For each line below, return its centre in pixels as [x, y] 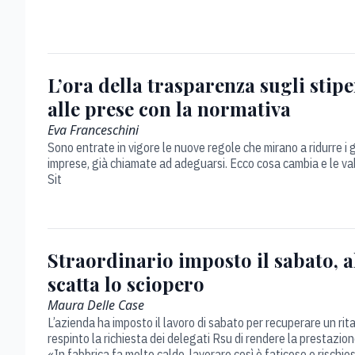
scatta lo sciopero [126, 284]
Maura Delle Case [96, 305]
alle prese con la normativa [169, 109]
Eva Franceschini [93, 130]
